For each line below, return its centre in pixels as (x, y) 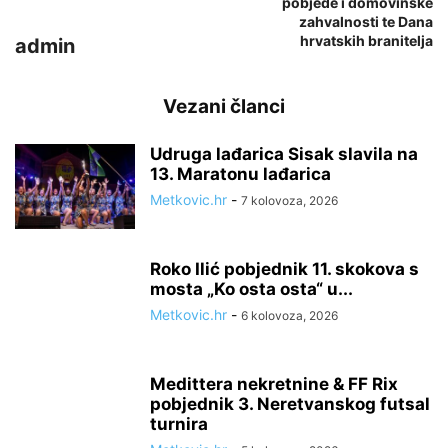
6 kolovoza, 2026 (289, 315)
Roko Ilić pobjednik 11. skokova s (284, 269)
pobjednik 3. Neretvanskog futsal (290, 404)
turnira (179, 424)
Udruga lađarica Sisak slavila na (284, 154)
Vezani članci (224, 106)
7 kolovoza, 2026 (289, 200)
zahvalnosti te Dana (366, 21)
